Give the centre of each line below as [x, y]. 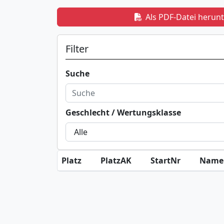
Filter [77, 49]
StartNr [165, 160]
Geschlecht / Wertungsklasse [123, 112]
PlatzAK [116, 160]
